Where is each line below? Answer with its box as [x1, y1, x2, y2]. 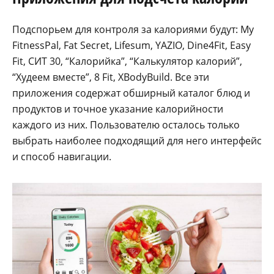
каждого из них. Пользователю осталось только [12, 118, 240, 132]
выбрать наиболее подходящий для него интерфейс [12, 134, 262, 148]
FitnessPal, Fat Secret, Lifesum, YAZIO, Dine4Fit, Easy [12, 39, 251, 53]
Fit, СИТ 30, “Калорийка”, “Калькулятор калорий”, [12, 54, 242, 68]
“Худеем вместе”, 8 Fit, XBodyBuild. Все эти [12, 70, 209, 84]
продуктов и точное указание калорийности [12, 102, 223, 116]
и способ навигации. [12, 150, 111, 164]
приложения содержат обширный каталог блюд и [12, 86, 250, 100]
